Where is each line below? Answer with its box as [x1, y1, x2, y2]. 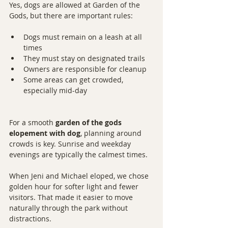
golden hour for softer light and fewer [9, 181, 140, 191]
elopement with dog [9, 128, 80, 138]
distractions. [9, 213, 51, 223]
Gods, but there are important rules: [9, 10, 133, 20]
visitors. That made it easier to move [9, 192, 135, 202]
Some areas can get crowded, [23, 74, 125, 84]
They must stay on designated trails [23, 53, 145, 63]
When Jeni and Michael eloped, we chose [9, 170, 151, 181]
